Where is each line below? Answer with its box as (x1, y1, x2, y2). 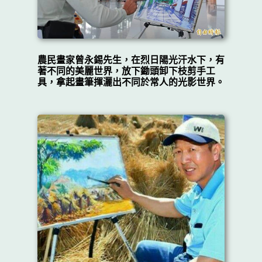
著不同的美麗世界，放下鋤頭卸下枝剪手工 (37, 65, 215, 77)
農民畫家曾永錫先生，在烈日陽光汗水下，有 (37, 54, 225, 65)
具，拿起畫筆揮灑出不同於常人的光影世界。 (37, 76, 225, 88)
